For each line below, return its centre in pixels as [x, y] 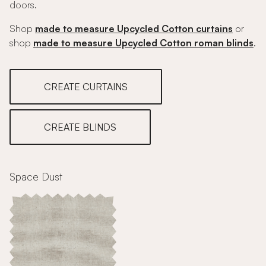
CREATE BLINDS [80, 127]
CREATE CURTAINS [86, 87]
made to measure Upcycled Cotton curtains [134, 28]
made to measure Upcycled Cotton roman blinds [143, 43]
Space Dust [36, 176]
